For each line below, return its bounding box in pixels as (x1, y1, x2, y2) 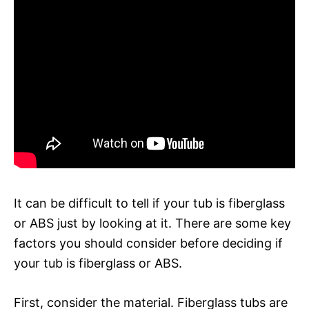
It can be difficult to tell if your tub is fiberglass (14, 195, 285, 210)
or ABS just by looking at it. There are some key (14, 215, 291, 230)
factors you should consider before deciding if (14, 235, 283, 250)
